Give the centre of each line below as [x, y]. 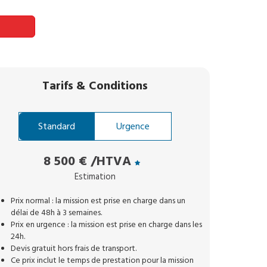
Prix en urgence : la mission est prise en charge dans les [107, 225]
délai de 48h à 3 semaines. [57, 213]
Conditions [118, 86]
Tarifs [59, 86]
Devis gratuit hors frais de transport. [74, 249]
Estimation [95, 177]
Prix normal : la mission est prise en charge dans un [98, 201]
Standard [57, 126]
